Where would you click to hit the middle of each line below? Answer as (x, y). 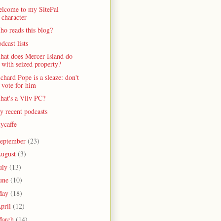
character (14, 17)
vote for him (18, 85)
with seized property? (31, 64)
